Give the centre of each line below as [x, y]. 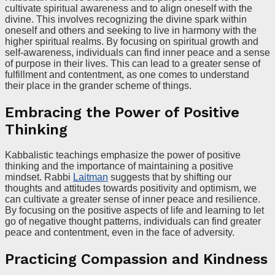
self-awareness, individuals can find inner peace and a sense [137, 52]
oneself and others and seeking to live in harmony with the [131, 30]
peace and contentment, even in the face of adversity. [120, 233]
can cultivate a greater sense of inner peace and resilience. [133, 199]
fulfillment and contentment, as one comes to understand [127, 74]
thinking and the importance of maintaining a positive [119, 166]
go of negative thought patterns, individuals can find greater [133, 222]
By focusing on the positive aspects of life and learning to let [134, 211]
